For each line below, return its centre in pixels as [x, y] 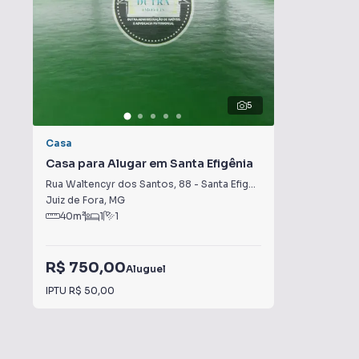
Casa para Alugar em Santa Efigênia [149, 163]
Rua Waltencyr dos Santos [110, 184]
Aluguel [146, 268]
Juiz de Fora [75, 200]
